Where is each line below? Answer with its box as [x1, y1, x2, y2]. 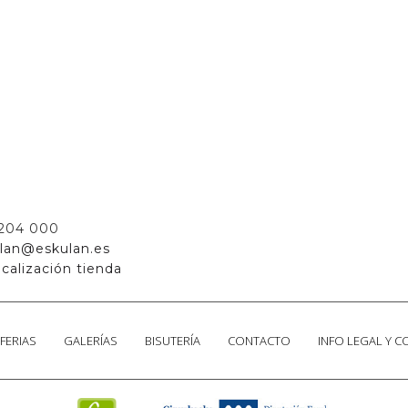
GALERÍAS [63, 331, 117, 349]
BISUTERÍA [144, 331, 200, 349]
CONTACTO [227, 331, 291, 349]
